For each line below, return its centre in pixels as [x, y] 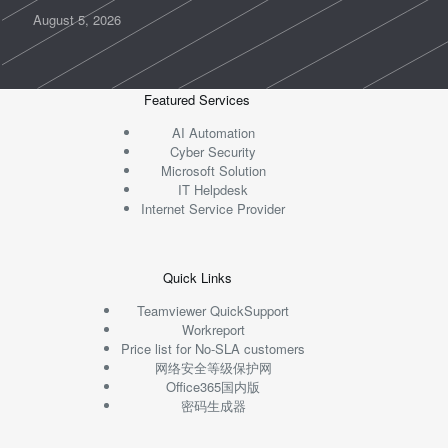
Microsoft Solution [213, 170]
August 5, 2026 [76, 20]
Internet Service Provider [213, 208]
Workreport [213, 329]
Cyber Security [213, 151]
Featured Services [197, 99]
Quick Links [197, 277]
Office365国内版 [213, 386]
